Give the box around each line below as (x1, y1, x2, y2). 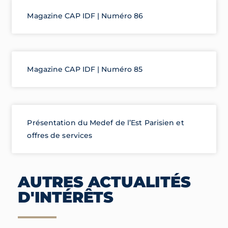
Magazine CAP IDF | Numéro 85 (27, 64, 143, 74)
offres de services (27, 130, 93, 140)
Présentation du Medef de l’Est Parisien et (27, 118, 184, 127)
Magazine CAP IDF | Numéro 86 (27, 11, 144, 20)
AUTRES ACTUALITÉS (18, 173, 191, 192)
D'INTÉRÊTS (18, 188, 114, 207)
